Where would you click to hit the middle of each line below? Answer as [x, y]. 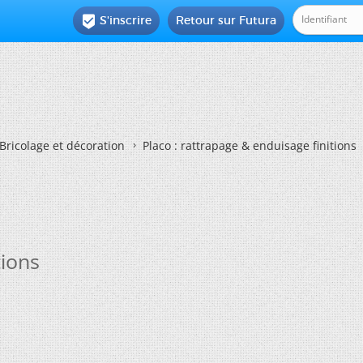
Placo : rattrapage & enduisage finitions [250, 145]
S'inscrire [126, 20]
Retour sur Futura [226, 20]
